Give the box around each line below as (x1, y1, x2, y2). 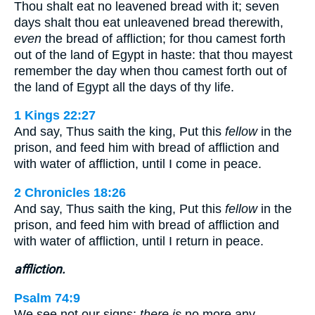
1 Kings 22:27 (14, 108, 96, 123)
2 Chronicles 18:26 (14, 185, 126, 200)
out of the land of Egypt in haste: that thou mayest (14, 47, 292, 62)
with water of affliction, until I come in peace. (14, 157, 262, 172)
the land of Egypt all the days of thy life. (14, 79, 234, 94)
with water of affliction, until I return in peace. (14, 233, 264, 248)
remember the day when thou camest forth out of (14, 63, 287, 78)
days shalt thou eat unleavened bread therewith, (14, 15, 283, 30)
